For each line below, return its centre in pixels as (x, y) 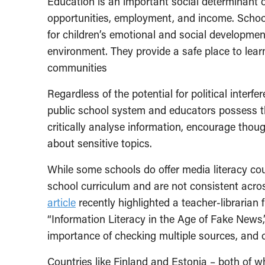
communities (77, 67)
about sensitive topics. (100, 143)
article (62, 202)
